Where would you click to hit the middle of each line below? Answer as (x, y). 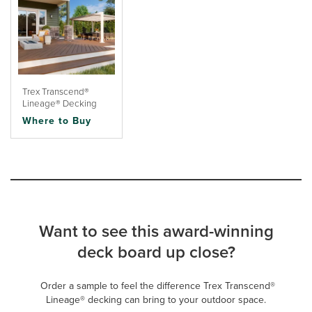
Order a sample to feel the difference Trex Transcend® (156, 286)
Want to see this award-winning (156, 231)
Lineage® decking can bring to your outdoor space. (156, 299)
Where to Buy (57, 120)
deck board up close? (156, 252)
